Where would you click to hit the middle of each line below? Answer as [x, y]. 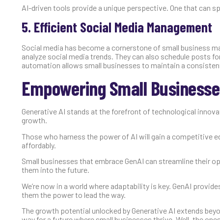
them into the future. [55, 170]
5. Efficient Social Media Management [117, 27]
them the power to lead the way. [74, 194]
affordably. [39, 145]
